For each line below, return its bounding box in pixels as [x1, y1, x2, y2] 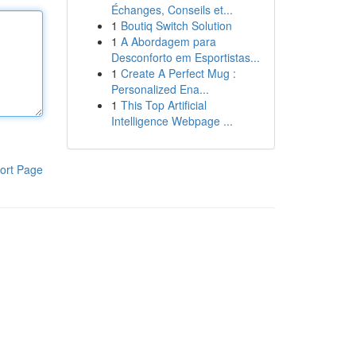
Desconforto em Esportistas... [110, 49, 260, 65]
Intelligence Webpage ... [110, 113, 233, 129]
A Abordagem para [120, 33, 216, 49]
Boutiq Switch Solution [120, 17, 232, 33]
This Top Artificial [120, 97, 207, 113]
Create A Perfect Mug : [120, 65, 236, 81]
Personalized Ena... [110, 81, 209, 97]
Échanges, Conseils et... [110, 2, 233, 17]
